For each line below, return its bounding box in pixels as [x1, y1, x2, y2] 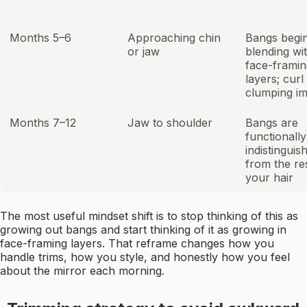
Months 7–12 [10, 116, 76, 130]
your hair [245, 171, 293, 185]
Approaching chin [127, 31, 221, 45]
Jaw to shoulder [127, 116, 212, 130]
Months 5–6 [10, 31, 71, 45]
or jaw [127, 45, 160, 59]
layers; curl [245, 72, 304, 86]
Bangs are [245, 116, 298, 130]
